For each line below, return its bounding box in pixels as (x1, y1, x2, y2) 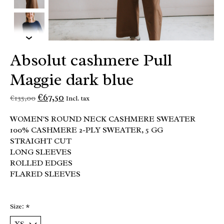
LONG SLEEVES (10, 146, 71, 157)
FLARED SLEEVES (10, 168, 80, 179)
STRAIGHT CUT (10, 135, 71, 146)
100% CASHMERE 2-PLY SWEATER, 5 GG (10, 124, 163, 135)
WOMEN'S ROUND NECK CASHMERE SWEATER (10, 113, 195, 124)
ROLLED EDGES (10, 157, 72, 168)
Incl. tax (66, 93, 89, 102)
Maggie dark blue (10, 68, 133, 90)
